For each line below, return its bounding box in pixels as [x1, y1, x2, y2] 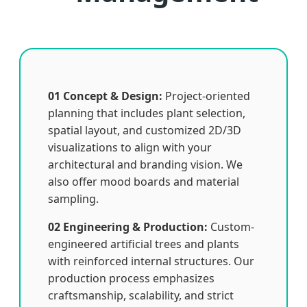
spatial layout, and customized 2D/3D [48, 122, 241, 138]
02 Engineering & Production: [48, 219, 208, 234]
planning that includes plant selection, [48, 105, 245, 121]
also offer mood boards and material [48, 173, 239, 189]
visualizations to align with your [48, 139, 212, 155]
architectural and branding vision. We [48, 156, 243, 172]
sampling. [48, 191, 99, 206]
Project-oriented [162, 88, 250, 103]
